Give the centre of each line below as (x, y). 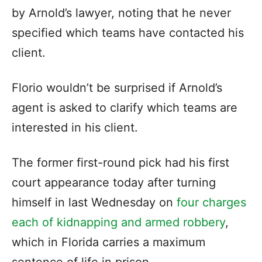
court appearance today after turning (114, 182)
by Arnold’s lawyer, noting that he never (121, 13)
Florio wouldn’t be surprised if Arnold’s (117, 88)
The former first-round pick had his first (120, 163)
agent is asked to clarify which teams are (125, 108)
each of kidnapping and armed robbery (118, 222)
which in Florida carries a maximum (108, 242)
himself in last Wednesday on (94, 202)
